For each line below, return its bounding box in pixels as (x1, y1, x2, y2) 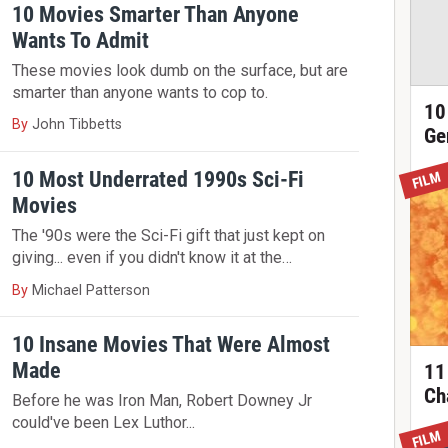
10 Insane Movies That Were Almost (12, 331, 331, 358)
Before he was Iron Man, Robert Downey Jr (12, 391, 313, 411)
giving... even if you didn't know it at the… (12, 248, 293, 268)
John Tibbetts (32, 116, 123, 134)
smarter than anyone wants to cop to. (12, 83, 269, 103)
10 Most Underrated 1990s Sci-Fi (12, 165, 305, 192)
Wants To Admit (12, 26, 150, 53)
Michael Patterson (32, 281, 151, 299)
